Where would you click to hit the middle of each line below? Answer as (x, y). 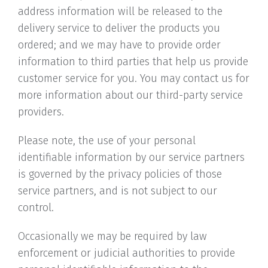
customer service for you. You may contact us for (134, 78)
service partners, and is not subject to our (118, 191)
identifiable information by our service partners (131, 157)
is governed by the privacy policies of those (120, 174)
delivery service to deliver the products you (119, 28)
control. (36, 208)
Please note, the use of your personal (107, 141)
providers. (41, 112)
